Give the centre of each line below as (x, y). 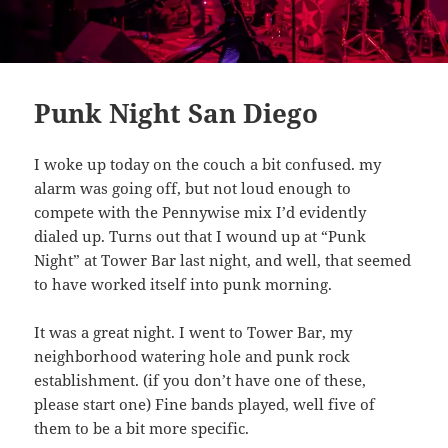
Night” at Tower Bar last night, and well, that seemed (223, 260)
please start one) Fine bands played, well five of (205, 404)
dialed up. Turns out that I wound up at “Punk (200, 236)
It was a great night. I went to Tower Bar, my (193, 332)
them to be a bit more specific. (142, 428)
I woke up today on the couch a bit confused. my (208, 164)
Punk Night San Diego (176, 113)
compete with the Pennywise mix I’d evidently (200, 212)
